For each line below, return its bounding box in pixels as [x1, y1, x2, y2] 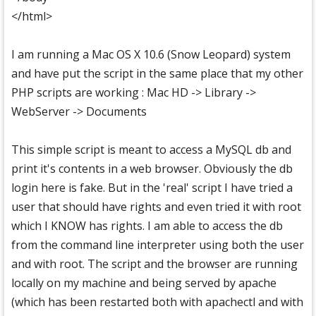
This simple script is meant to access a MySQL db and [11, 142, 291, 157]
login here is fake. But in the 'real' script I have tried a [11, 180, 293, 195]
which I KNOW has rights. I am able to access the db [11, 218, 283, 233]
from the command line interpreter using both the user [11, 237, 304, 253]
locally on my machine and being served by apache [11, 275, 276, 291]
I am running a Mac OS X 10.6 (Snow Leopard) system [11, 47, 291, 62]
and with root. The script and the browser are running [11, 256, 298, 272]
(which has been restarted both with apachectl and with [11, 294, 303, 310]
